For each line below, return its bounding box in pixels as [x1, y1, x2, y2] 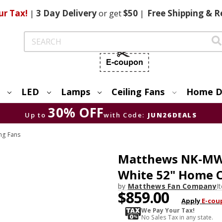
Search [24, 32, 46, 41]
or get [98, 7, 121, 19]
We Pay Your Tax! [141, 206, 195, 215]
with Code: [104, 110, 145, 119]
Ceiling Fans [111, 85, 165, 98]
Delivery [59, 7, 99, 19]
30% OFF [48, 103, 104, 121]
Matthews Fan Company [127, 181, 217, 191]
